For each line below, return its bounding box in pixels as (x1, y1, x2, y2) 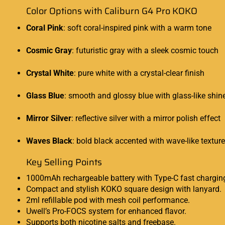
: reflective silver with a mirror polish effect (71, 114, 220, 124)
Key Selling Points (26, 155, 102, 170)
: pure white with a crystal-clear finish (74, 68, 204, 78)
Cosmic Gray (26, 46, 72, 56)
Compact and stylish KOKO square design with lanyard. (26, 184, 221, 194)
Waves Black (26, 136, 72, 146)
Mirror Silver (26, 114, 71, 124)
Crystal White (26, 68, 74, 78)
